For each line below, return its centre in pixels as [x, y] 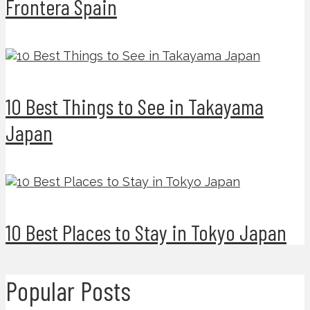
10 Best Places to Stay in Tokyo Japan [146, 231]
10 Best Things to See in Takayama [135, 106]
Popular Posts [68, 290]
